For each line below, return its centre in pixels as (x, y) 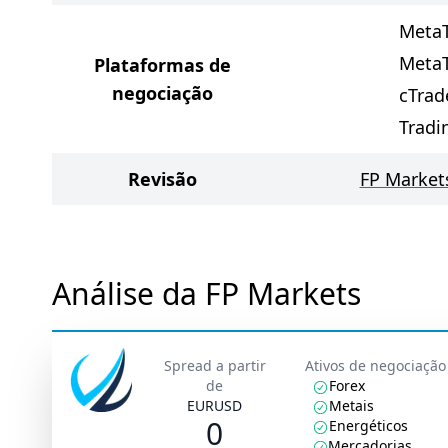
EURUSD (215, 405)
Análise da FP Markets (206, 293)
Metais (352, 405)
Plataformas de (162, 65)
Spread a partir (214, 365)
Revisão (162, 179)
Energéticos (369, 425)
